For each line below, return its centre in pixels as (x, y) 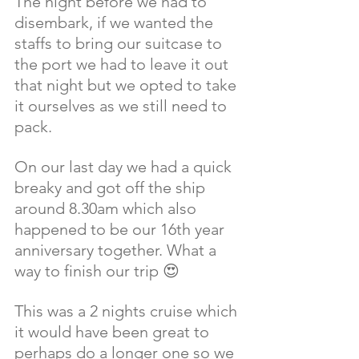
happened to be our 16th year (121, 230)
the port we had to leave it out (123, 65)
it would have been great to (114, 332)
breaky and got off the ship (112, 188)
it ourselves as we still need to (123, 106)
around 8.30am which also (107, 209)
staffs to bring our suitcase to (120, 44)
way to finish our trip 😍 (99, 271)
